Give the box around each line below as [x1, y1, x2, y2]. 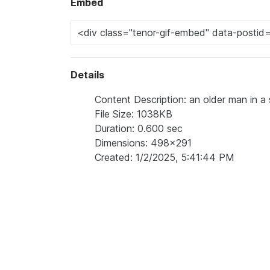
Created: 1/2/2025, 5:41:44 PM [95, 151, 234, 163]
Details [71, 68, 104, 81]
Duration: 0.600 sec [95, 122, 183, 134]
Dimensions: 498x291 [95, 136, 192, 149]
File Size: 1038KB [95, 107, 172, 120]
